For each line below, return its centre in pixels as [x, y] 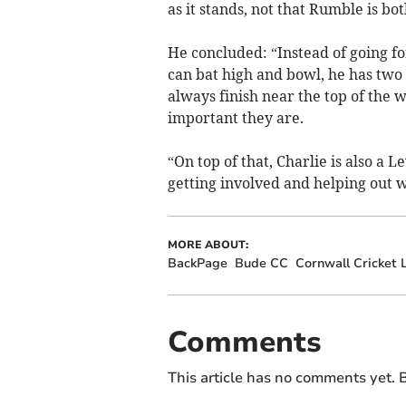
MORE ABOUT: [208, 244]
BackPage [197, 263]
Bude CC [261, 263]
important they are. [235, 117]
